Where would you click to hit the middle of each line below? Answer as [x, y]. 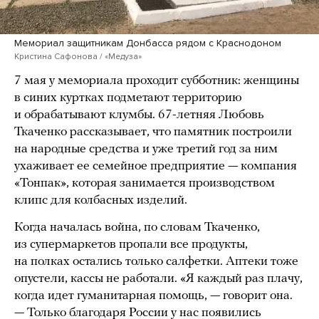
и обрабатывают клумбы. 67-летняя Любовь [139, 115]
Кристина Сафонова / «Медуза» [78, 57]
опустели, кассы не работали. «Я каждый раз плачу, [158, 279]
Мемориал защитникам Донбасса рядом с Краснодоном [148, 43]
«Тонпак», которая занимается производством [145, 184]
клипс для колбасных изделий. [101, 201]
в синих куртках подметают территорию [128, 98]
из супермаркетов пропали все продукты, [131, 245]
